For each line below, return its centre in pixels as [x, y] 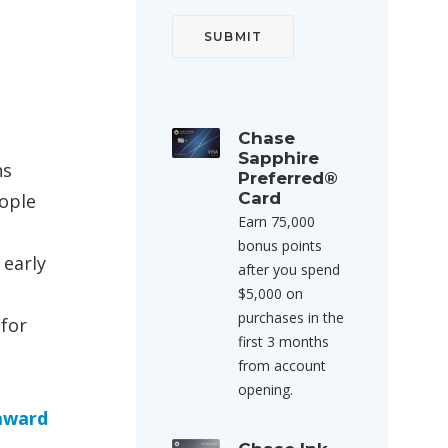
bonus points [280, 245]
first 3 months [283, 341]
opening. [265, 389]
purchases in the [291, 317]
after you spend [289, 269]
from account [282, 365]
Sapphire [278, 158]
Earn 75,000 [276, 221]
